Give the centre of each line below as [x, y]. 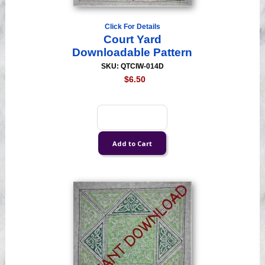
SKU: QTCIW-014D [132, 67]
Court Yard [132, 40]
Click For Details [132, 27]
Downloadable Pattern [132, 53]
